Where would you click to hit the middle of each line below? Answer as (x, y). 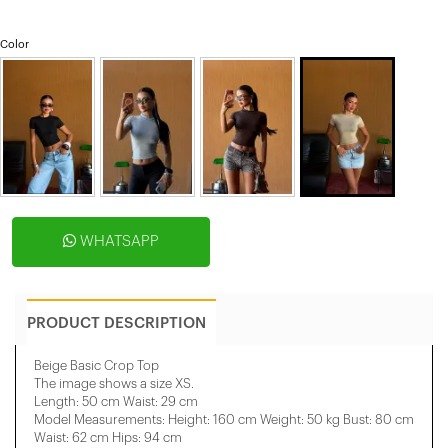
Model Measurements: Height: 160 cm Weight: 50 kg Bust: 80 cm (224, 419)
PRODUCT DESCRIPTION (116, 323)
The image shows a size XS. (114, 383)
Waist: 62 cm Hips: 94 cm (108, 437)
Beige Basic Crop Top (96, 365)
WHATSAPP (117, 241)
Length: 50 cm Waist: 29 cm (116, 401)
